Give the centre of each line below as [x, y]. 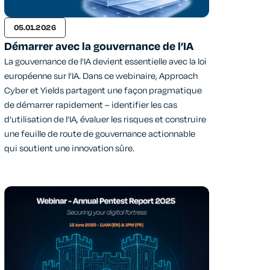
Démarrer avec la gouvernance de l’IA [99, 47]
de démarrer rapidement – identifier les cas [91, 105]
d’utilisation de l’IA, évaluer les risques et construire [105, 120]
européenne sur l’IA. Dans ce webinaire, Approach [101, 77]
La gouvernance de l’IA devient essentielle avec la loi [105, 62]
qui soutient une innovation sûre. [69, 149]
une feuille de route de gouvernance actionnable [100, 134]
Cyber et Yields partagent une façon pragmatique [103, 91]
